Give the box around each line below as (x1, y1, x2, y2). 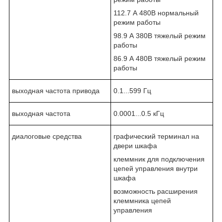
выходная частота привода (12, 86, 100, 95)
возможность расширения (113, 187, 198, 195)
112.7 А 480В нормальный (113, 8, 199, 17)
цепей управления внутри (113, 164, 198, 172)
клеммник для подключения (113, 155, 205, 163)
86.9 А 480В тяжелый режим (113, 54, 206, 62)
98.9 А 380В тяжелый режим (113, 31, 206, 40)
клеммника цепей (113, 196, 171, 205)
